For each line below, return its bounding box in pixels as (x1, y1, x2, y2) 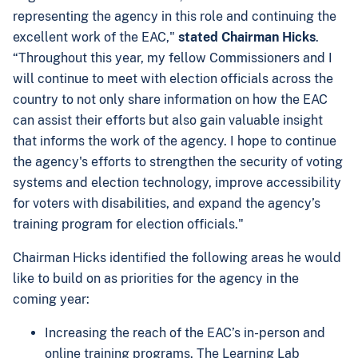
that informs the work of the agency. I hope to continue (13, 133, 336, 149)
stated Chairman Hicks (178, 30, 316, 45)
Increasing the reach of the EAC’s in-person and (45, 325, 325, 340)
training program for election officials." (13, 217, 247, 232)
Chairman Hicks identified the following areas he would (13, 250, 341, 265)
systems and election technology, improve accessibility (13, 175, 341, 190)
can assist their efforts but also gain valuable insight (13, 113, 323, 128)
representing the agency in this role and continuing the (13, 9, 336, 24)
